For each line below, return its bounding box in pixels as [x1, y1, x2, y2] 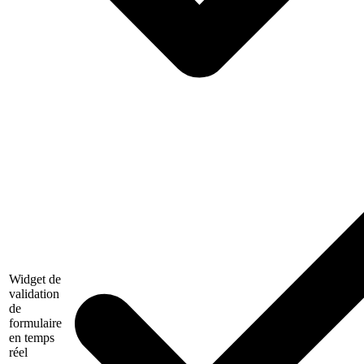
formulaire [9, 315, 62, 330]
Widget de [9, 271, 61, 286]
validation [9, 286, 59, 301]
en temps [9, 330, 54, 344]
